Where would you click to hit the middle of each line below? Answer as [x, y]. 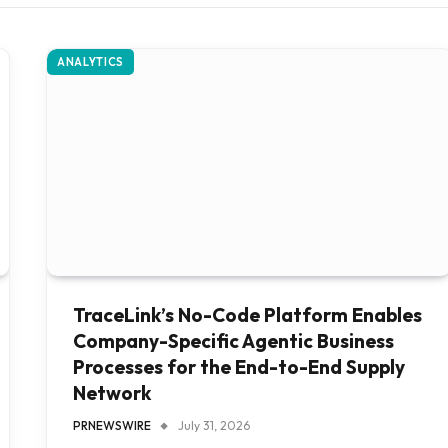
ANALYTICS [90, 62]
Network [112, 393]
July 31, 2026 [214, 426]
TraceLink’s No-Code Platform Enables [247, 315]
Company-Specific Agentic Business [233, 341]
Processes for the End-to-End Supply [239, 367]
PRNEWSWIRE [112, 426]
